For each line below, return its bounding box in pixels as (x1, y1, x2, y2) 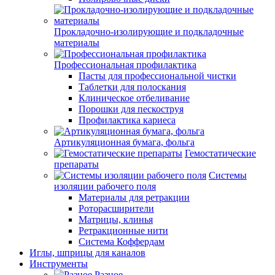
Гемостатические (185, 148, 256, 158)
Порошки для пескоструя (79, 104, 184, 114)
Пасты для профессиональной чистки (79, 71, 236, 81)
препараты (54, 159, 99, 169)
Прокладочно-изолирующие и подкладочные (54, 26, 244, 37)
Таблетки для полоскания (79, 82, 186, 92)
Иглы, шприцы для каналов (29, 247, 145, 258)
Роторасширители (79, 203, 154, 214)
